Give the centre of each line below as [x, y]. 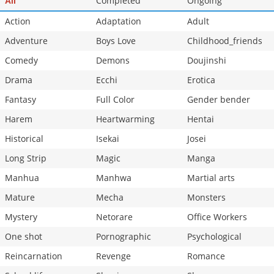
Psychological [214, 237]
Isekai [108, 139]
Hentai [201, 119]
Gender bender [219, 100]
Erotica [201, 80]
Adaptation [119, 21]
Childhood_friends [225, 41]
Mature [20, 198]
